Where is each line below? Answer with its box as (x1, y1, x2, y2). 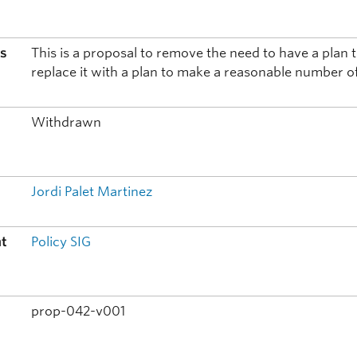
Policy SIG (31, 234, 92, 250)
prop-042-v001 (31, 304, 126, 320)
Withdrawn (31, 115, 102, 131)
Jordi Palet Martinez (31, 184, 154, 200)
